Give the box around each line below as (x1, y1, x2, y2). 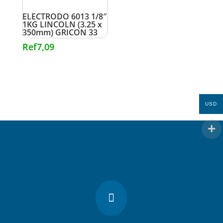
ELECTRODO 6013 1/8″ (22, 10, 107, 22)
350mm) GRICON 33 (22, 26, 98, 38)
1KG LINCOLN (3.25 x (22, 18, 102, 30)
